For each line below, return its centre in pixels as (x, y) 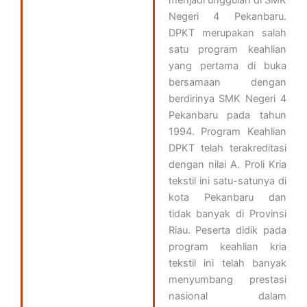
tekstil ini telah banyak (227, 263)
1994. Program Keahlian (227, 132)
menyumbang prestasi (227, 280)
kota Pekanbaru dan (227, 197)
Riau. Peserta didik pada (227, 230)
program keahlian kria (227, 247)
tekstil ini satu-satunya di (227, 181)
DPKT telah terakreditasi (227, 148)
